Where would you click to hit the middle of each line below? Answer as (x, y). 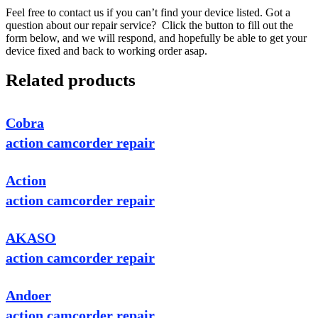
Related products (71, 80)
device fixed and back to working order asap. (106, 51)
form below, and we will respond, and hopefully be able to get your (156, 38)
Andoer (28, 296)
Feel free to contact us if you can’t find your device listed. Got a (148, 13)
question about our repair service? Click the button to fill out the (149, 26)
